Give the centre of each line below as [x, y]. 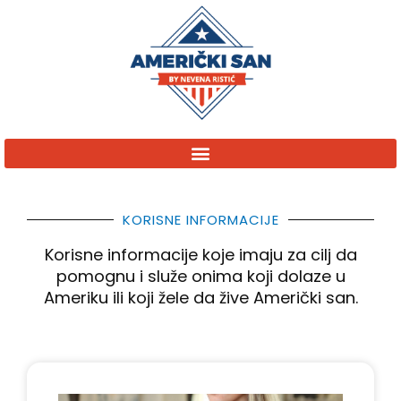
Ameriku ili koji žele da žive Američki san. [200, 297]
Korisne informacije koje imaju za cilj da [200, 254]
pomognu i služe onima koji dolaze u [200, 276]
